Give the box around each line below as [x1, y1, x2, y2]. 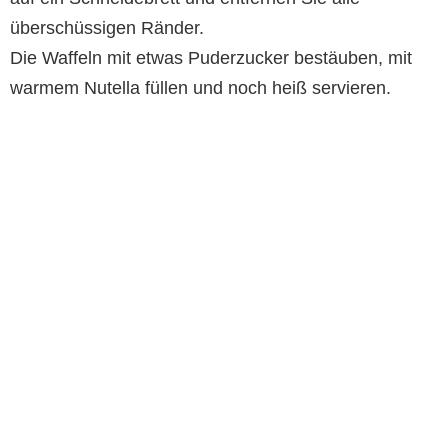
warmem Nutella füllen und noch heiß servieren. [10, 78, 391, 99]
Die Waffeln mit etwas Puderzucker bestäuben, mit [10, 48, 412, 69]
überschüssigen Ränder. [10, 18, 204, 39]
